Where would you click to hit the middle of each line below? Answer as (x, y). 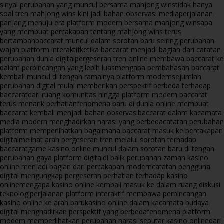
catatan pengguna (181, 166)
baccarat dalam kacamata (180, 112)
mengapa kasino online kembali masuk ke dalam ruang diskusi (120, 184)
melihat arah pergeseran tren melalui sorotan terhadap (108, 139)
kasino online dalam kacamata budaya (147, 202)
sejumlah (187, 76)
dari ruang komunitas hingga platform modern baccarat (118, 94)
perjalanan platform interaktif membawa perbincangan (118, 193)
